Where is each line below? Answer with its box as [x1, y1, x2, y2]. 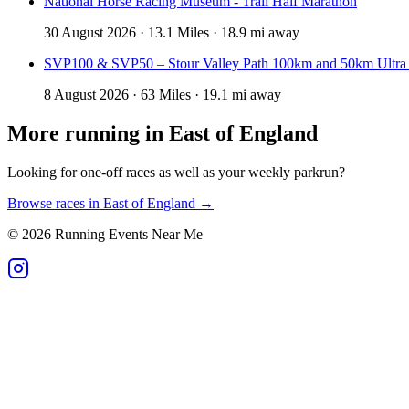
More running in [7, 121, 169, 146]
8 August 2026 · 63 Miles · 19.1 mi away [44, 87, 281, 103]
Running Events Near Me [51, 226, 203, 243]
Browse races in [7, 195, 103, 212]
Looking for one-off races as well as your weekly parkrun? [7, 164, 345, 181]
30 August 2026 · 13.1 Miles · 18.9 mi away [44, 25, 299, 41]
